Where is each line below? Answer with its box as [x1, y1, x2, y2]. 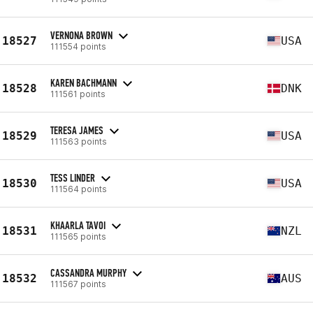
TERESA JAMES [50, 123, 103, 137]
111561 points [50, 88, 105, 99]
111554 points [50, 41, 106, 52]
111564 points [50, 183, 107, 194]
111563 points [50, 136, 107, 147]
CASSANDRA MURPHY [50, 265, 126, 279]
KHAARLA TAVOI [50, 218, 105, 232]
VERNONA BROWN [50, 28, 112, 42]
